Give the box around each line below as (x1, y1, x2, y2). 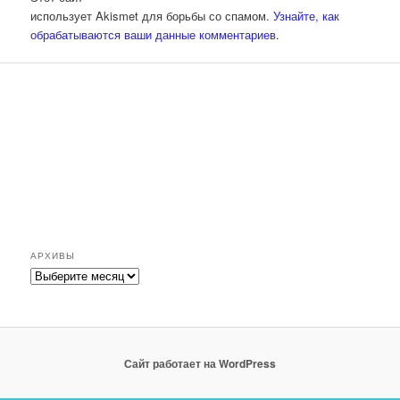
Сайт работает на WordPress (124, 354, 276, 371)
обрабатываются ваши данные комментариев (30, 25, 277, 43)
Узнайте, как (273, 6, 340, 24)
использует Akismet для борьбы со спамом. (30, 6, 274, 24)
